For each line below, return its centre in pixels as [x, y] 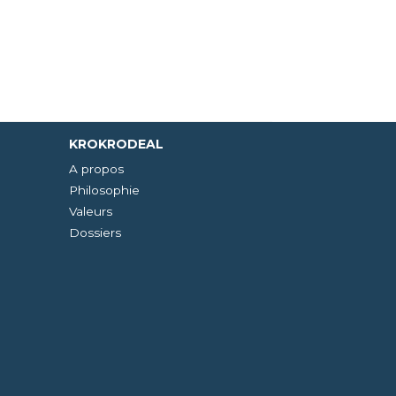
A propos [96, 169]
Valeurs [91, 211]
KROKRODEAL [116, 144]
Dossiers [95, 232]
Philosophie [104, 190]
